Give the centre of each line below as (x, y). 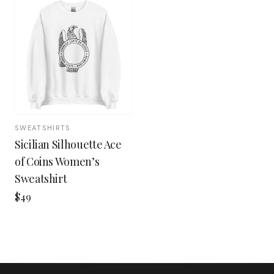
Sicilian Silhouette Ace (68, 144)
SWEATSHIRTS (43, 128)
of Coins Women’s (57, 161)
